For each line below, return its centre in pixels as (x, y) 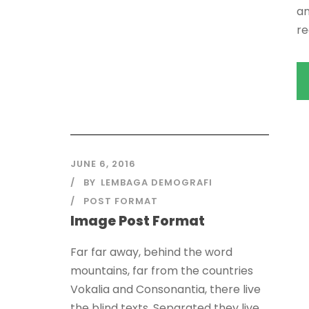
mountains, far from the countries (162, 271)
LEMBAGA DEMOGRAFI (157, 183)
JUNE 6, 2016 (103, 164)
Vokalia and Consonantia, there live (166, 290)
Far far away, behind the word (151, 252)
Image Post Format (138, 221)
